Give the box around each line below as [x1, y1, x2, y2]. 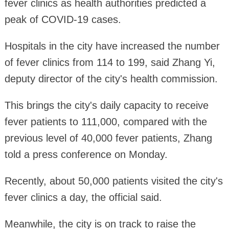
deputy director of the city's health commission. [4, 73, 218, 84]
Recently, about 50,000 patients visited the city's [4, 175, 223, 187]
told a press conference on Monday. [4, 148, 168, 160]
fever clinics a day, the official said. [4, 191, 162, 203]
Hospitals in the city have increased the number [4, 40, 220, 52]
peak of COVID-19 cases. [4, 13, 121, 25]
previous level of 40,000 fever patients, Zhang [4, 132, 212, 144]
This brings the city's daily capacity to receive [4, 99, 209, 111]
